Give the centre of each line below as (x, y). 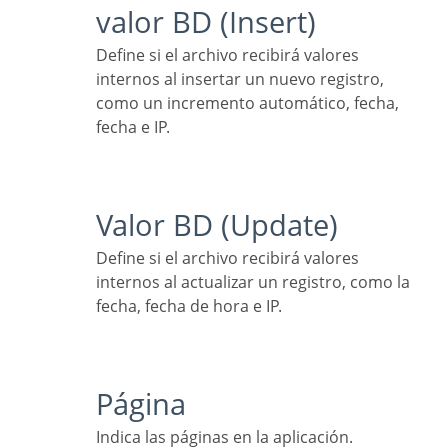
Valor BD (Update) (225, 225)
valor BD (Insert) (213, 22)
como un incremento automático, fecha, (247, 103)
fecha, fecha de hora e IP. (189, 306)
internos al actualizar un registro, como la (253, 282)
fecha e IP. (133, 127)
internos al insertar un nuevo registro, (240, 79)
